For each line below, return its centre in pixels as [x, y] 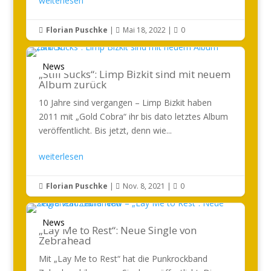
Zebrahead [65, 240]
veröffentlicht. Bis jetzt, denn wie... [105, 130]
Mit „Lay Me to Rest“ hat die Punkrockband [123, 259]
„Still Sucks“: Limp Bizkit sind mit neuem [134, 74]
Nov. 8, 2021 [144, 186]
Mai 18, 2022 [144, 30]
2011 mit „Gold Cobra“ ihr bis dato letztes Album [133, 116]
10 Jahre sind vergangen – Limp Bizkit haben [125, 103]
